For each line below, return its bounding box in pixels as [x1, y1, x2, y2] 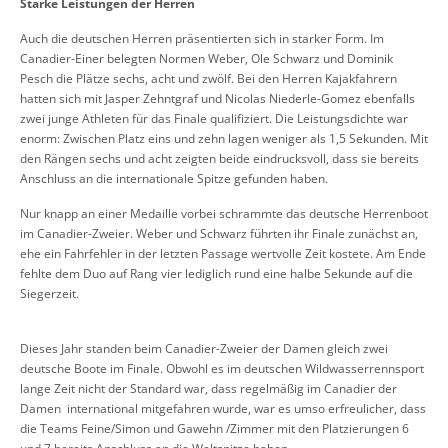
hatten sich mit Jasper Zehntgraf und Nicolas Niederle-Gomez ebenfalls [20, 90, 415, 108]
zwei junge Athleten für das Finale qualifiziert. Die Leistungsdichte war [20, 110, 408, 128]
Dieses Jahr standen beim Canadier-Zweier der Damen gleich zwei [20, 340, 388, 358]
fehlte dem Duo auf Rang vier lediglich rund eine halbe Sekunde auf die [20, 265, 413, 283]
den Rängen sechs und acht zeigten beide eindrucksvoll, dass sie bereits [20, 150, 419, 168]
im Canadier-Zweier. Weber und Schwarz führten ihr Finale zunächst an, [20, 225, 418, 243]
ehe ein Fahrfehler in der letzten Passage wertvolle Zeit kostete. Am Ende [20, 245, 426, 263]
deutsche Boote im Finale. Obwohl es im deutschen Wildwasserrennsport [20, 360, 424, 378]
